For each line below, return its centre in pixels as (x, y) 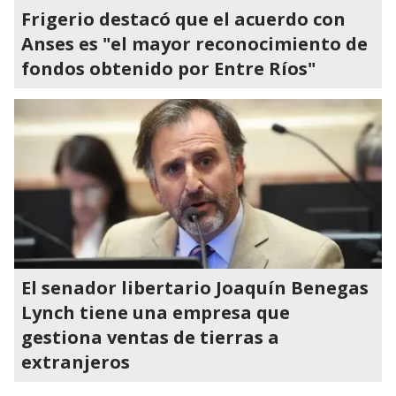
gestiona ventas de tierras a (150, 337)
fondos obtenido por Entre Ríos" (168, 69)
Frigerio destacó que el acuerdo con (183, 19)
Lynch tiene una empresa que (156, 312)
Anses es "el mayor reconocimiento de (194, 44)
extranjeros (76, 362)
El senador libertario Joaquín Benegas (195, 288)
